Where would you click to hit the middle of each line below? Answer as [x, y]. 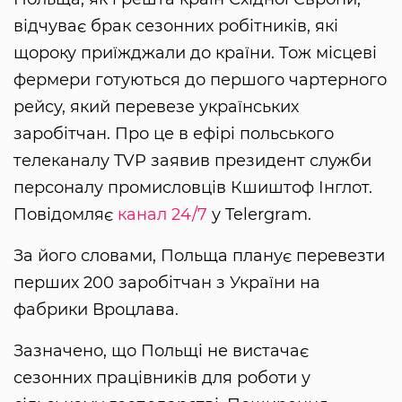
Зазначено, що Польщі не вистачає [161, 350]
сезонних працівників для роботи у [162, 377]
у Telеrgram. [259, 214]
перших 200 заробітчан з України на [167, 282]
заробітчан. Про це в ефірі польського [174, 133]
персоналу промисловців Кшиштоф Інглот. [193, 187]
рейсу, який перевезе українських [156, 106]
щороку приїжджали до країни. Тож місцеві [195, 52]
